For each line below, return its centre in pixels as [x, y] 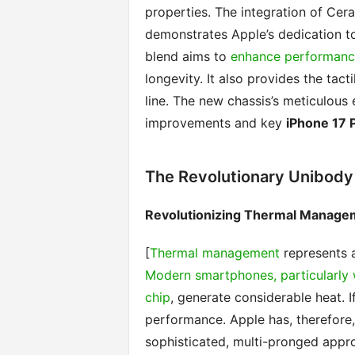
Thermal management [214, 253]
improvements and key [215, 123]
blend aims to [187, 56]
